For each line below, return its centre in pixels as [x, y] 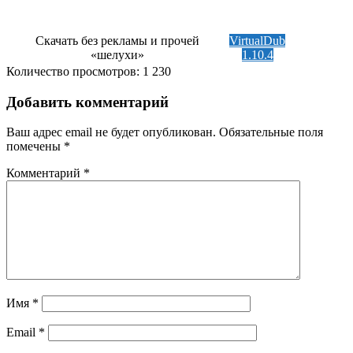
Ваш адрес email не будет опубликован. [111, 132]
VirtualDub [257, 41]
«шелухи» [117, 55]
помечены [35, 147]
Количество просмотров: [73, 72]
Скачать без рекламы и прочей [117, 41]
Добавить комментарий [87, 102]
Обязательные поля [271, 132]
